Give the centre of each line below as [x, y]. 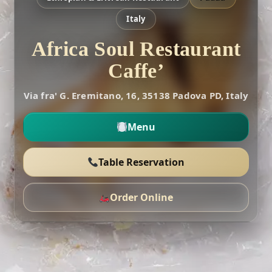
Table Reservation [142, 162]
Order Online [142, 197]
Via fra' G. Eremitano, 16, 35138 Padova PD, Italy [136, 95]
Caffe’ [136, 71]
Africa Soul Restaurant [136, 49]
